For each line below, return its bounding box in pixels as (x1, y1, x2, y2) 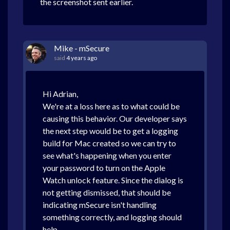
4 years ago (66, 54, 97, 62)
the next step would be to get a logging (43, 126, 178, 136)
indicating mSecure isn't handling (43, 200, 157, 209)
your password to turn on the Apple (43, 163, 165, 172)
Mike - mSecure (54, 43, 109, 53)
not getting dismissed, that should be (43, 187, 171, 197)
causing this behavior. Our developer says (43, 113, 187, 123)
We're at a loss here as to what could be (43, 101, 180, 111)
